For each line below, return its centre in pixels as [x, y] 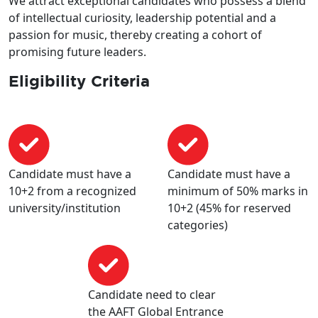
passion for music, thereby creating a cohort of [135, 34]
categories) [198, 225]
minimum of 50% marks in [238, 191]
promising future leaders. [77, 51]
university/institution [65, 208]
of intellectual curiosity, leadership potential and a [142, 17]
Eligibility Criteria [79, 80]
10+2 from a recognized [72, 191]
